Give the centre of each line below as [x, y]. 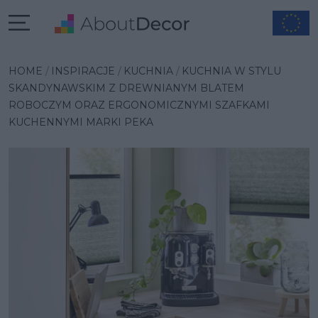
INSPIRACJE [83, 71]
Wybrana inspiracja [91, 55]
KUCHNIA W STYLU [231, 71]
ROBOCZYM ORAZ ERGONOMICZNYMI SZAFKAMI [139, 105]
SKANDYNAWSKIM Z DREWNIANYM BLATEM [126, 88]
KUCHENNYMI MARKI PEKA [81, 122]
